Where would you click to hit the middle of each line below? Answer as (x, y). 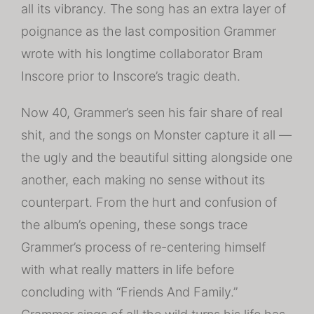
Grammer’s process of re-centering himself (143, 247)
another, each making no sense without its (143, 180)
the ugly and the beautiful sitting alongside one (157, 157)
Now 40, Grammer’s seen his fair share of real (152, 112)
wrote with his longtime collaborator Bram (142, 54)
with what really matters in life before (128, 269)
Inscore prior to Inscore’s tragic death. (131, 76)
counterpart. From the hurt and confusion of (149, 202)
